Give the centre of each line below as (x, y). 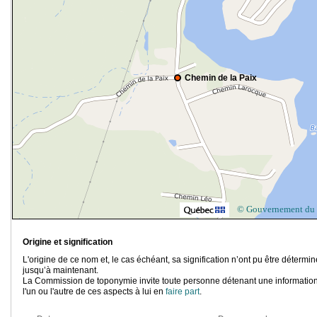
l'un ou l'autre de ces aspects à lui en (94, 292)
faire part (183, 292)
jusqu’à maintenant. (60, 271)
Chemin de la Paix (221, 78)
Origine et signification (68, 242)
